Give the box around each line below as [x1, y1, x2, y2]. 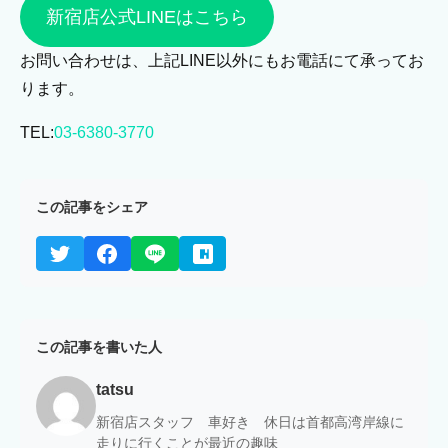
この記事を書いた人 [36, 339, 162, 356]
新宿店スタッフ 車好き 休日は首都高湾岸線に [96, 415, 404, 431]
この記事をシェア [36, 199, 148, 216]
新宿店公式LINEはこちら [45, 7, 248, 28]
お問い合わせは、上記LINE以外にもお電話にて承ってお [20, 52, 424, 70]
